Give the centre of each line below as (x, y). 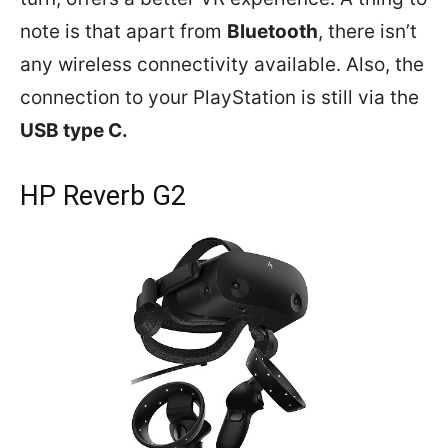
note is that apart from (123, 31)
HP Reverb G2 (103, 195)
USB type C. (74, 130)
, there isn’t (367, 31)
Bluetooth (272, 31)
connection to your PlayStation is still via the (219, 97)
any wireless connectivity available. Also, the (222, 64)
